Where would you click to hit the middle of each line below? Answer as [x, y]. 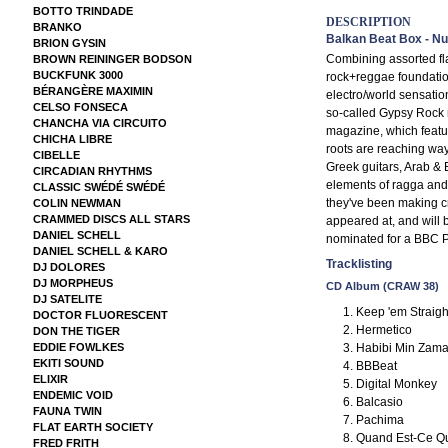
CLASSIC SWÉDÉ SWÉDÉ [98, 187]
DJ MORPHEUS [72, 283]
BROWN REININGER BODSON [112, 59]
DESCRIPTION [368, 22]
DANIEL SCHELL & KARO [100, 251]
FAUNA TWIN [67, 411]
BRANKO [57, 27]
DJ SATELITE [67, 299]
